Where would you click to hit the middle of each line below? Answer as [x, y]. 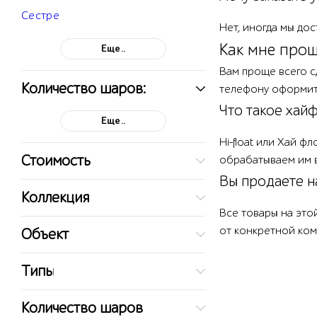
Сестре [41, 16]
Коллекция [55, 198]
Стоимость [56, 161]
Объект [45, 235]
